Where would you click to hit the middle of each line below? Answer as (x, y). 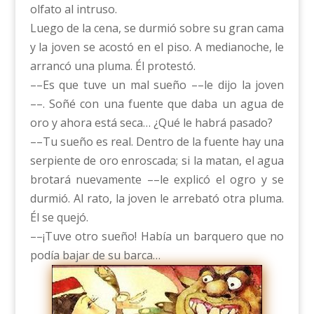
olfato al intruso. (73, 9)
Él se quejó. (59, 218)
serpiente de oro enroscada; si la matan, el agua (157, 161)
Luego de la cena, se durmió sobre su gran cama (157, 28)
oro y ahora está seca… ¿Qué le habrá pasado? (151, 123)
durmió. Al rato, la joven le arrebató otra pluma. (157, 199)
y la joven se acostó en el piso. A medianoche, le (157, 47)
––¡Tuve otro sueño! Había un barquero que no (157, 237)
